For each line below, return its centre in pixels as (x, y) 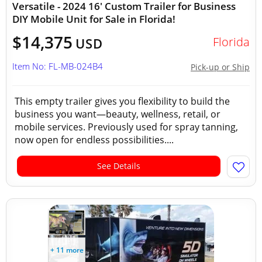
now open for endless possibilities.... (94, 140)
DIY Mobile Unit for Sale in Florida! (94, 19)
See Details (119, 166)
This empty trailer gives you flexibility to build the (122, 101)
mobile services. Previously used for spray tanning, (126, 127)
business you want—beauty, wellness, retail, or (118, 114)
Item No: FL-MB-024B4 (58, 66)
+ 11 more (67, 250)
